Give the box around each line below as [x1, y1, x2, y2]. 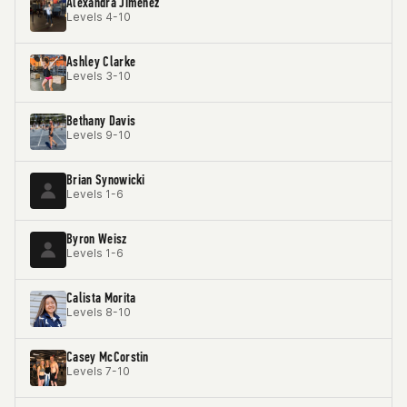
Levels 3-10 [66, 69, 131, 83]
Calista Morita [66, 289, 136, 306]
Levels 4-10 [66, 10, 131, 24]
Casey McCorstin [66, 348, 149, 365]
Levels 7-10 [66, 364, 130, 378]
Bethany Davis [66, 112, 136, 129]
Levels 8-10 [66, 305, 131, 319]
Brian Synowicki [66, 171, 145, 188]
